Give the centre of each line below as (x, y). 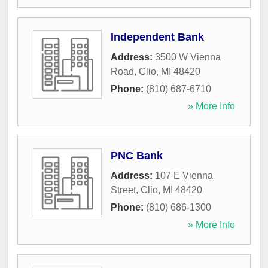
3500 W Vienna (188, 57)
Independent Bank (157, 37)
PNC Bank (137, 156)
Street (123, 190)
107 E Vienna (184, 176)
